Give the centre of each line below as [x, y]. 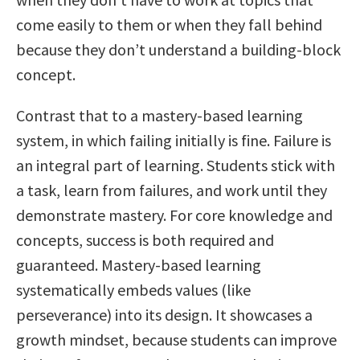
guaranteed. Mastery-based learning [139, 264]
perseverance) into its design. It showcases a [164, 314]
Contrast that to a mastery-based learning [160, 115]
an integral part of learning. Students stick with [176, 165]
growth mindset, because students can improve [176, 339]
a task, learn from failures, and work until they [172, 190]
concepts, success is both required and [145, 239]
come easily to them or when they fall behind [169, 24]
